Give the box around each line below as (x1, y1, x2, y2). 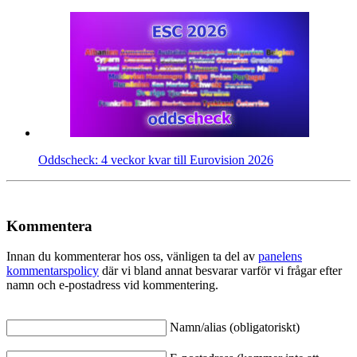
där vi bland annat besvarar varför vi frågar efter (99, 264, 342, 278)
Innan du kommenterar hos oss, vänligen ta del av (6, 249, 258, 264)
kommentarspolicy (6, 264, 99, 278)
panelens (258, 249, 302, 264)
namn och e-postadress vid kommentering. (6, 278, 218, 292)
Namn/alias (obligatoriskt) (170, 320, 300, 335)
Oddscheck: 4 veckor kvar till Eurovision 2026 (38, 152, 273, 167)
